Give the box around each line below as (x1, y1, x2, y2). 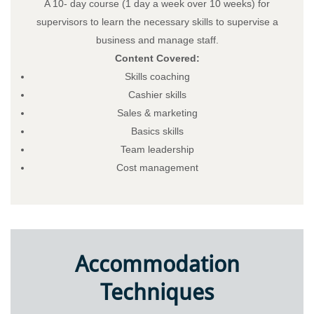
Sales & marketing (116, 107, 198, 118)
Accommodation (74, 250, 240, 278)
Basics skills (130, 125, 184, 137)
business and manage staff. (95, 34, 219, 46)
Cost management (116, 161, 198, 173)
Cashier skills (128, 88, 186, 100)
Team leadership (120, 143, 194, 155)
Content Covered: (114, 52, 200, 64)
